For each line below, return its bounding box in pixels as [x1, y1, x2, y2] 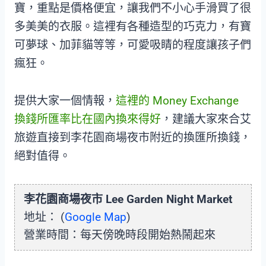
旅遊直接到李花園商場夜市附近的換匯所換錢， [14, 131, 251, 145]
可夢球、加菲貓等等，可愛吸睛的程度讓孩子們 [14, 38, 251, 52]
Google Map [65, 210, 126, 224]
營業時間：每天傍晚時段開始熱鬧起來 [24, 228, 216, 242]
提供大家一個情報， [14, 94, 116, 108]
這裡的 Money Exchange [116, 94, 239, 108]
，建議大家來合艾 [161, 112, 251, 126]
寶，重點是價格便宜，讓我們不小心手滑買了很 [14, 1, 251, 15]
